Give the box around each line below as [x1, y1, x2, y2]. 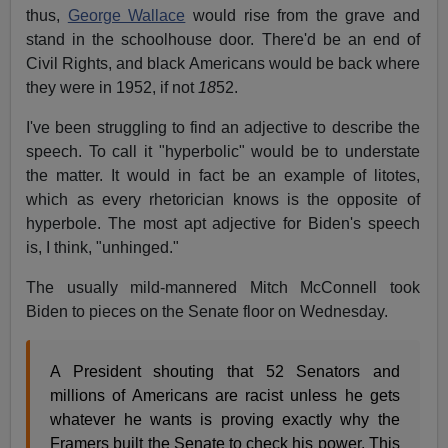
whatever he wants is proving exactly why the [50, 410, 400, 428]
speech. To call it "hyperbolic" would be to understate [26, 142, 420, 160]
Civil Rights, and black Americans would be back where [26, 54, 420, 72]
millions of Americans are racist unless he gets [50, 386, 400, 404]
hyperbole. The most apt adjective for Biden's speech [26, 214, 420, 232]
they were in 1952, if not [26, 78, 199, 96]
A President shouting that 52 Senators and [50, 362, 400, 380]
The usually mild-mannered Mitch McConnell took [26, 278, 420, 296]
